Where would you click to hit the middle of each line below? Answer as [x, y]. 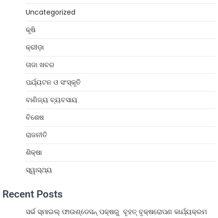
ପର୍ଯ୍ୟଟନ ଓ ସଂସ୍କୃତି [53, 82]
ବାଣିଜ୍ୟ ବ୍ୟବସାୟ [52, 100]
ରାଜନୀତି [36, 135]
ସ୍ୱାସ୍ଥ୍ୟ [39, 170]
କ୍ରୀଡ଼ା [35, 47]
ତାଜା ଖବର [40, 64]
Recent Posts [33, 194]
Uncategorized [51, 12]
